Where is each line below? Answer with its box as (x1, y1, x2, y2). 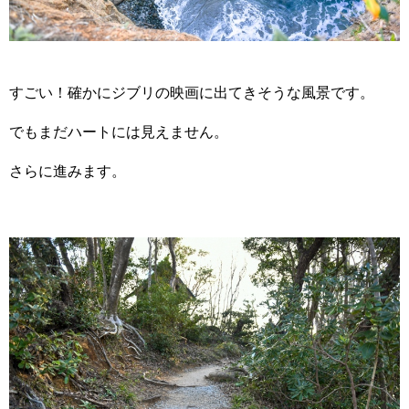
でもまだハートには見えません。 (9, 124, 228, 141)
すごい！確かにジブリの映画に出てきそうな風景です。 (9, 85, 374, 101)
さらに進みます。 (9, 163, 126, 180)
